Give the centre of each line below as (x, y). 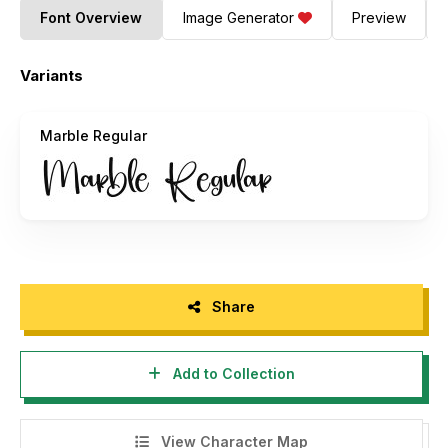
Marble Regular (93, 135)
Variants (51, 75)
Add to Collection (231, 374)
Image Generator (238, 18)
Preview (378, 18)
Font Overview (91, 18)
